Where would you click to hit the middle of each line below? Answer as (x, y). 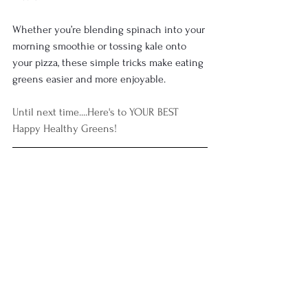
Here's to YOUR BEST (134, 112)
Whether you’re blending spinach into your (110, 30)
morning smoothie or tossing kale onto (101, 46)
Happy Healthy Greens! (65, 129)
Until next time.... (50, 112)
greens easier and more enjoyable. (89, 79)
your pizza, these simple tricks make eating (109, 63)
